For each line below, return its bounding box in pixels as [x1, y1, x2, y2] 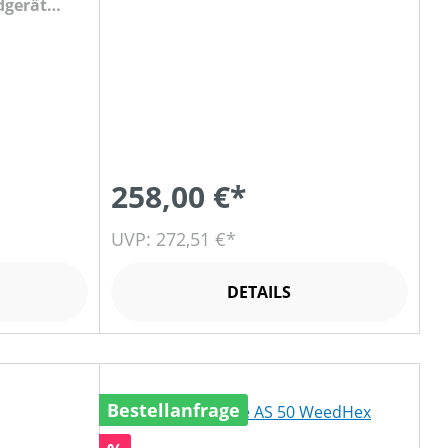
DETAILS [227, 281, 292, 303]
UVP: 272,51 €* [110, 227, 236, 251]
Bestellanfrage [106, 398, 240, 422]
